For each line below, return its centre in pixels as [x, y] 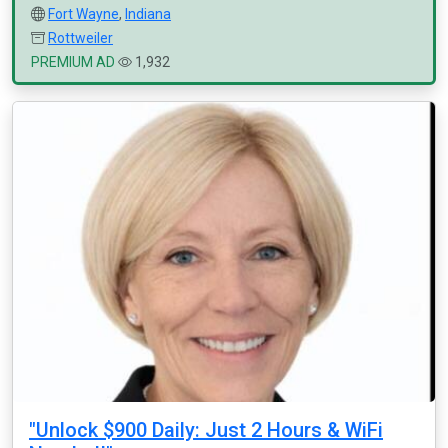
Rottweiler [80, 38]
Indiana [148, 14]
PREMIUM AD [73, 62]
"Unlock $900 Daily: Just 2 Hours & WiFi [206, 430]
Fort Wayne [83, 14]
